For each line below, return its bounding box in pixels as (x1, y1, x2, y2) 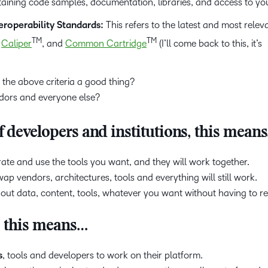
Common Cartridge (65, 38, 147, 49)
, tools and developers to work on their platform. (2, 250, 203, 261)
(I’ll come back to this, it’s (157, 38, 262, 49)
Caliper (1, 38, 32, 49)
